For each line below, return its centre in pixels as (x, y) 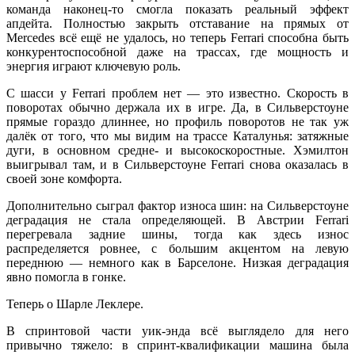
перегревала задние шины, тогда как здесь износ (177, 235)
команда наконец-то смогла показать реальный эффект (177, 10)
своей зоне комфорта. (64, 179)
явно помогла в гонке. (66, 277)
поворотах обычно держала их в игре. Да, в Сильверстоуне (177, 108)
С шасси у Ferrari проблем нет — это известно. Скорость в (177, 94)
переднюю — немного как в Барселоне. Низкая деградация (177, 263)
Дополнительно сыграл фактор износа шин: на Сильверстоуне (177, 206)
